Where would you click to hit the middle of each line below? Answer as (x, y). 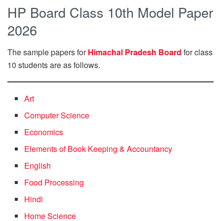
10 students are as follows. (54, 65)
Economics (44, 132)
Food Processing (54, 183)
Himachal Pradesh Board (135, 52)
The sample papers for (48, 52)
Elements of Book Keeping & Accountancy (98, 149)
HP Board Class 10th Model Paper (110, 12)
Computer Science (57, 115)
